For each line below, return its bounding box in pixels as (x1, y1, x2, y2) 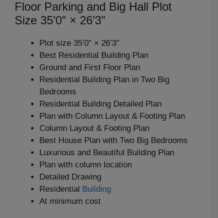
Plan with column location (39, 160, 132, 169)
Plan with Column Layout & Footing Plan (39, 111, 185, 121)
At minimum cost (39, 196, 101, 206)
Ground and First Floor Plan (39, 62, 140, 72)
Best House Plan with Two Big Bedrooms (39, 135, 188, 145)
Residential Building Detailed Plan (39, 99, 162, 109)
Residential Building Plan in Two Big (39, 74, 169, 84)
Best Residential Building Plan (39, 50, 148, 60)
